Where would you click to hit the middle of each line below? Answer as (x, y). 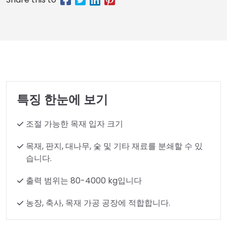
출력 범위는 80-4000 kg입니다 (84, 181)
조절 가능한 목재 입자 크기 (74, 124)
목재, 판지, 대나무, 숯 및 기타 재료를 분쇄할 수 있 (114, 146)
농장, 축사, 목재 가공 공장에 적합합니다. (98, 203)
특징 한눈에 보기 (62, 100)
